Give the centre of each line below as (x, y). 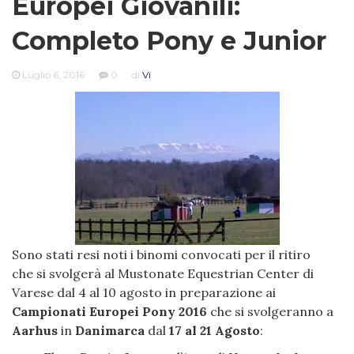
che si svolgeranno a (270, 311)
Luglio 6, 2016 (53, 75)
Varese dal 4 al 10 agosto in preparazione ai (144, 292)
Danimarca (110, 330)
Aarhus (35, 330)
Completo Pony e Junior (169, 41)
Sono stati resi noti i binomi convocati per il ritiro (161, 254)
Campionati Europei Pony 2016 (109, 311)
